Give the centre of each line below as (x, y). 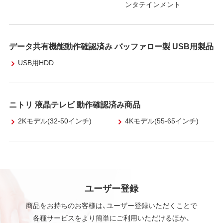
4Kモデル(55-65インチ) (162, 120)
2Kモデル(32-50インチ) (55, 120)
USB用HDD (36, 62)
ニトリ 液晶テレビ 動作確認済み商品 (74, 104)
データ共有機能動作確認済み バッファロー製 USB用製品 (111, 46)
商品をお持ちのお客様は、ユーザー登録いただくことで (111, 205)
